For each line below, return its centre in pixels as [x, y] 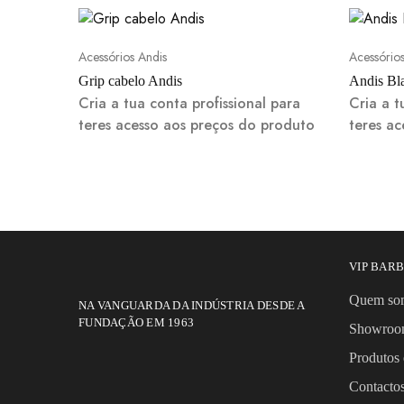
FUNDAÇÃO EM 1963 [137, 322]
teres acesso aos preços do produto [197, 125]
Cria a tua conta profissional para [189, 103]
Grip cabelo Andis [130, 81]
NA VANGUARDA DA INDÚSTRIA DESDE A [192, 305]
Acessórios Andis [123, 57]
